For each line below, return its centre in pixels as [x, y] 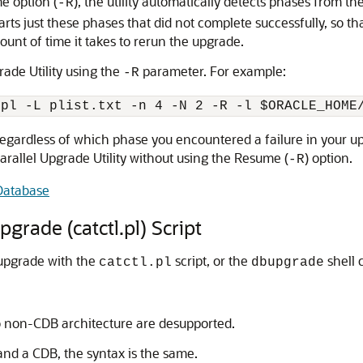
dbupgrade [288, 263]
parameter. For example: [213, 71]
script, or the [211, 261]
